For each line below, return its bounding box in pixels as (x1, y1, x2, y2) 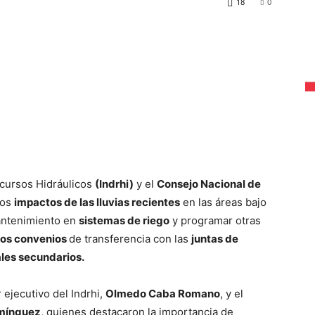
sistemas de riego (79, 213, 169, 227)
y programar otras (169, 213, 261, 227)
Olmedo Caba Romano (105, 286, 220, 300)
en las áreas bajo (180, 195, 266, 209)
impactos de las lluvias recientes (14, 195, 180, 209)
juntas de (191, 231, 238, 245)
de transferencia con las (69, 231, 191, 245)
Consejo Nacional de (157, 176, 261, 191)
